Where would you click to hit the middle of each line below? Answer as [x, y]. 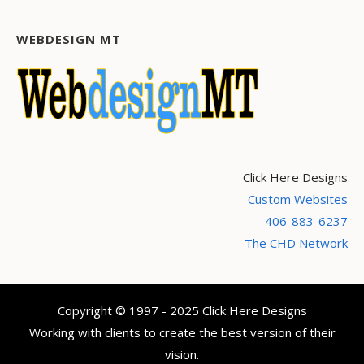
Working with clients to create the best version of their [182, 333]
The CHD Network [296, 243]
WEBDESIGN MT [69, 39]
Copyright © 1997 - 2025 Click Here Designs [182, 311]
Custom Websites [298, 199]
